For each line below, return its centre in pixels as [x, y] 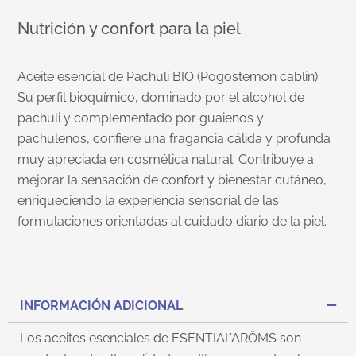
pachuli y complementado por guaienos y [141, 118]
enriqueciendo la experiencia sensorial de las [149, 201]
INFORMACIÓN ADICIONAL [101, 305]
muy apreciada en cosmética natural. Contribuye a [166, 160]
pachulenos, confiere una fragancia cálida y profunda [174, 139]
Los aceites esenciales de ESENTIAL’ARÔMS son [161, 338]
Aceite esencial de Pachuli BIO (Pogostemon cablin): [172, 77]
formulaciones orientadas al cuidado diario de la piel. [176, 222]
